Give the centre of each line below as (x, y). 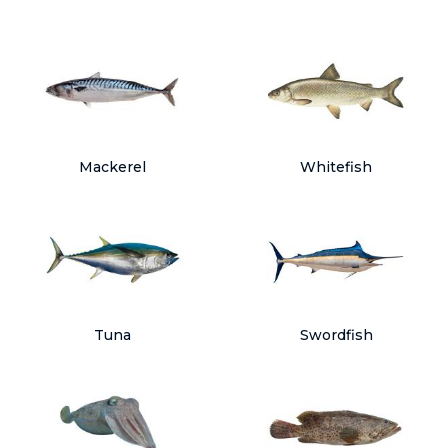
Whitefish (336, 166)
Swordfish (336, 334)
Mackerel (112, 166)
